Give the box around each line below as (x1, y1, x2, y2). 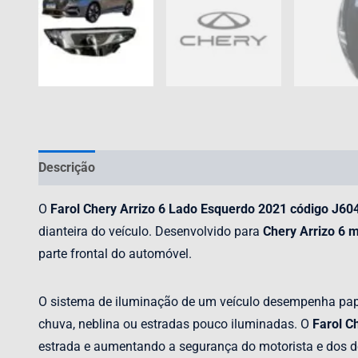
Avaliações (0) (111, 160, 194, 175)
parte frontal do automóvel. (38, 246, 192, 261)
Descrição (38, 160, 95, 175)
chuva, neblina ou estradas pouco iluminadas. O (38, 316, 312, 332)
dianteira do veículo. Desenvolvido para (38, 224, 263, 239)
